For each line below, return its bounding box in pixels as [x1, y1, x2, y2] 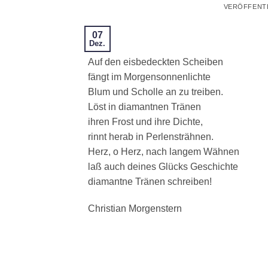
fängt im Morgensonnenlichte [88, 71, 211, 82]
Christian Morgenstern [88, 203, 182, 214]
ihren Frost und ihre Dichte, [88, 116, 203, 127]
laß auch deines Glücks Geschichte [88, 161, 238, 172]
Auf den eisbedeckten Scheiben [88, 56, 223, 67]
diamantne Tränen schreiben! [88, 176, 212, 187]
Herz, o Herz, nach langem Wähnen [88, 146, 239, 157]
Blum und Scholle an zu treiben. [88, 86, 223, 97]
